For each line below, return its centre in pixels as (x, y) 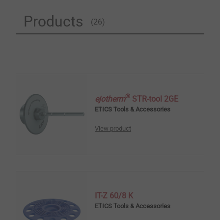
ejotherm (110, 99)
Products (53, 21)
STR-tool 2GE (154, 99)
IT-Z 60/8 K (114, 196)
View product (113, 129)
